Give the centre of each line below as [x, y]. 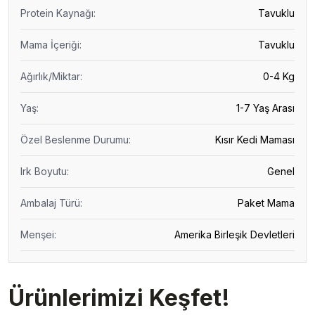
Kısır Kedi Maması [255, 140]
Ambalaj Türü [50, 203]
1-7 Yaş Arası [265, 108]
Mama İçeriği [50, 45]
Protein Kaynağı [57, 13]
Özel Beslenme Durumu [75, 140]
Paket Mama [266, 203]
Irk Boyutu [44, 171]
